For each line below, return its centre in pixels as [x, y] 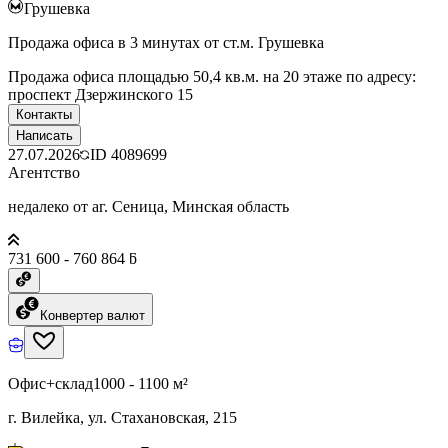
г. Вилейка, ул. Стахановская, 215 [122, 417]
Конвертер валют [92, 315]
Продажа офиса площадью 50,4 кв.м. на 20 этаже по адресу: [212, 76]
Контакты [44, 114]
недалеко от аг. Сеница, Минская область [148, 206]
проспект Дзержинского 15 [100, 94]
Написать [44, 135]
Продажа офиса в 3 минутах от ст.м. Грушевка [166, 42]
